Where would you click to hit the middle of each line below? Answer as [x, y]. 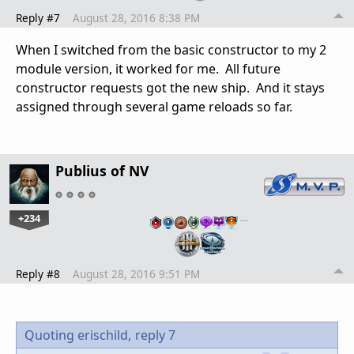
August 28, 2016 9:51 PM [136, 273]
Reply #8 [38, 273]
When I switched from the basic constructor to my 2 [171, 50]
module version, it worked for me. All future [148, 69]
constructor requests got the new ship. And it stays [170, 88]
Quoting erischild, [78, 335]
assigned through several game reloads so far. [154, 107]
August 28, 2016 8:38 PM [136, 18]
